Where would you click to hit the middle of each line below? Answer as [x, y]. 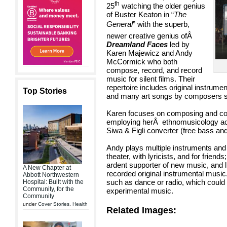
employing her [130, 122]
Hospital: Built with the [53, 182]
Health [80, 204]
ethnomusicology [191, 122]
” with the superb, [161, 24]
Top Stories [45, 91]
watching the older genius [162, 6]
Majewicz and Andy [160, 53]
